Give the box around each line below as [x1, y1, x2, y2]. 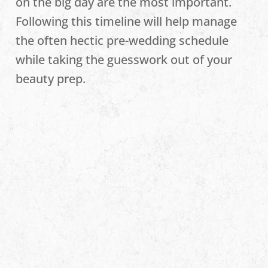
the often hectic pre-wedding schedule [16, 32, 229, 48]
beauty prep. [16, 71, 86, 87]
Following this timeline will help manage [16, 13, 237, 29]
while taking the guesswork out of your [16, 51, 233, 68]
